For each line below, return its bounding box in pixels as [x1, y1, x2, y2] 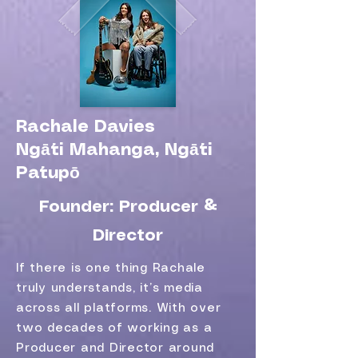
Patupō [16, 165, 80, 181]
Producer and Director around [16, 343, 214, 354]
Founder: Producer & [38, 200, 217, 215]
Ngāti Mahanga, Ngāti [16, 142, 213, 158]
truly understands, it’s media [16, 283, 203, 294]
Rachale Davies [16, 119, 155, 135]
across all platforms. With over [16, 303, 221, 314]
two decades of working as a [16, 323, 213, 334]
